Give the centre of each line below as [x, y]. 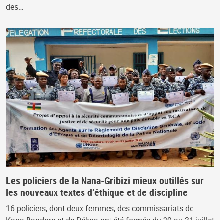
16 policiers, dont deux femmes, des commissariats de [100, 208]
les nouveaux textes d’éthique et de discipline [97, 192]
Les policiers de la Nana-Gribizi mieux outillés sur [105, 181]
